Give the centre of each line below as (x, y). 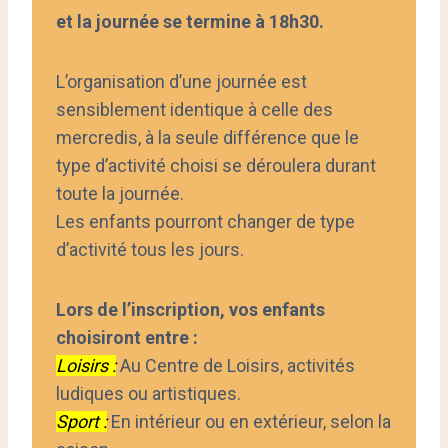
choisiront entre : (127, 337)
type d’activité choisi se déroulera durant (216, 165)
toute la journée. (120, 193)
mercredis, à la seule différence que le (207, 137)
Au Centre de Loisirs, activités (235, 365)
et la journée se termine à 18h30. (190, 21)
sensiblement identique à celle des (194, 109)
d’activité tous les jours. (150, 249)
